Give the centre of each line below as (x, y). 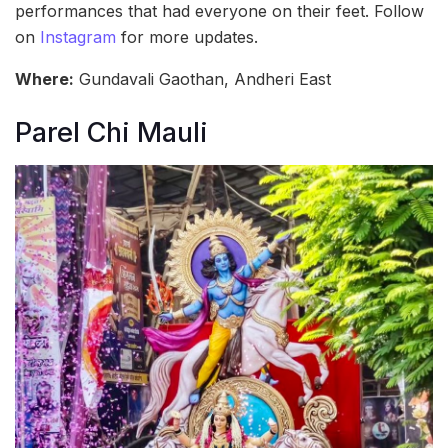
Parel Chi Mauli (111, 132)
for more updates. (187, 37)
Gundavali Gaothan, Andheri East (202, 79)
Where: (44, 79)
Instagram (78, 37)
